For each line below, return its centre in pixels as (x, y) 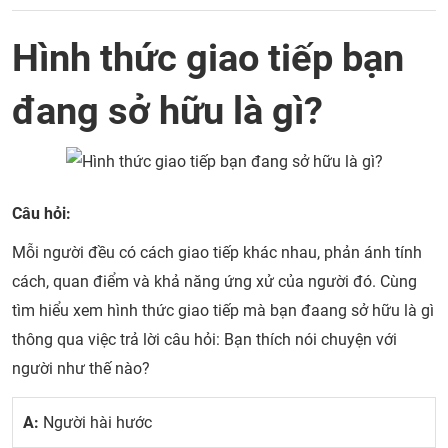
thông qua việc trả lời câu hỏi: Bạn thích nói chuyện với (204, 339)
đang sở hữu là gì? (167, 110)
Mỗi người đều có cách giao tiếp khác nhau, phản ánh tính (217, 252)
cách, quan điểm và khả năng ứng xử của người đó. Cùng (214, 281)
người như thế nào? (81, 368)
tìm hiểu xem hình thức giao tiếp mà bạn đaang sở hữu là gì (223, 310)
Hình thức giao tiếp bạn (208, 57)
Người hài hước (95, 422)
